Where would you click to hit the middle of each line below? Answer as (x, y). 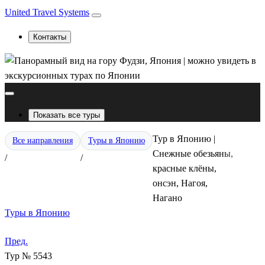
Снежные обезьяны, (193, 153)
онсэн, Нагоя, (180, 183)
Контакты (50, 37)
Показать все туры (67, 115)
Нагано (167, 198)
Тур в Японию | (184, 139)
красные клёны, (185, 168)
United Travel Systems (47, 12)
